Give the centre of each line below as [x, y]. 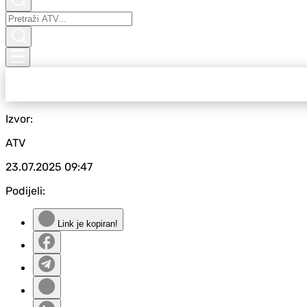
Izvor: [19, 119]
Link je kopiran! [86, 224]
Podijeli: [25, 191]
